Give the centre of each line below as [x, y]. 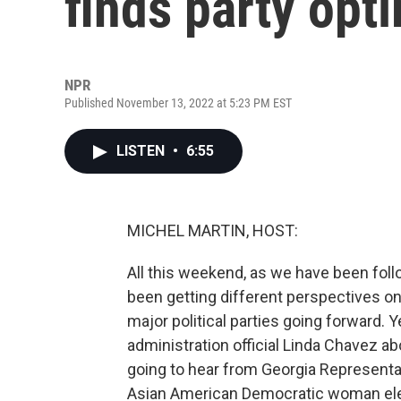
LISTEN [142, 151]
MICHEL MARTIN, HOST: [213, 230]
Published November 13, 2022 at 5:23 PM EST [178, 103]
